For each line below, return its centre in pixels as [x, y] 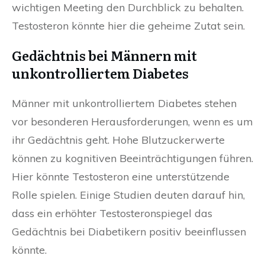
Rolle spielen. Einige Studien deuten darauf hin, [128, 195]
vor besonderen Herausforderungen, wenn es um [132, 122]
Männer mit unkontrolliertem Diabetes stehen [124, 104]
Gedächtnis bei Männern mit [104, 56]
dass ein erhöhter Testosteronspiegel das [112, 214]
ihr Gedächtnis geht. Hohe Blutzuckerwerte [118, 140]
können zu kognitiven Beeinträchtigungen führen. [132, 159]
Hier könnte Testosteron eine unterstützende [121, 177]
